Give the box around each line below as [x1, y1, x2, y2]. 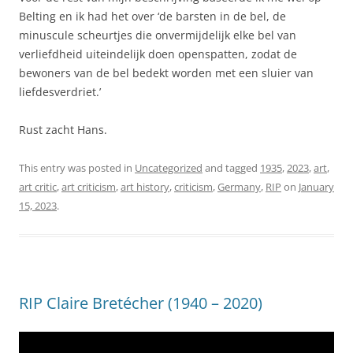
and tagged [203, 161, 260, 176]
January [299, 180, 334, 195]
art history [121, 180, 169, 195]
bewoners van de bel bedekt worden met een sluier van [19, 65, 314, 81]
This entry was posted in [19, 161, 135, 176]
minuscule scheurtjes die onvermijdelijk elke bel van [19, 28, 296, 43]
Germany [217, 180, 261, 195]
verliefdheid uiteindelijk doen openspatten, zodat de [19, 46, 297, 62]
